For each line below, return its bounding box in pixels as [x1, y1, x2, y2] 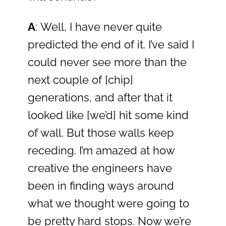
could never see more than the [28, 55, 187, 69]
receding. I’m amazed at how [28, 143, 175, 157]
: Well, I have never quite [35, 20, 162, 33]
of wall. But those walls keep [28, 126, 174, 139]
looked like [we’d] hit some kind [28, 108, 189, 122]
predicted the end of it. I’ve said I [28, 37, 194, 51]
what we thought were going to [28, 196, 189, 210]
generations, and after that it [28, 90, 173, 104]
